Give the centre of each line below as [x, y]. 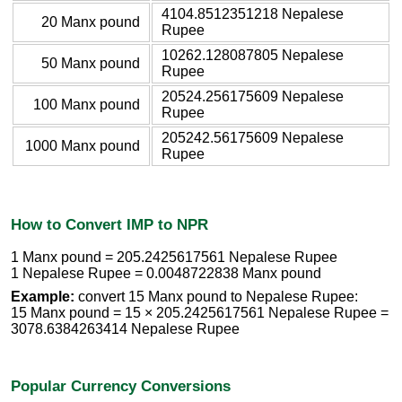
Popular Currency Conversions [121, 385]
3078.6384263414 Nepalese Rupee [125, 329]
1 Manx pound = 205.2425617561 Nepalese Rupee [174, 258]
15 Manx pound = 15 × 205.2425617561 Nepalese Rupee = [200, 313]
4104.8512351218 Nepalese [253, 13]
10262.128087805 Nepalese [253, 55]
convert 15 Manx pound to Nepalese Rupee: [216, 297]
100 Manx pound [87, 104]
